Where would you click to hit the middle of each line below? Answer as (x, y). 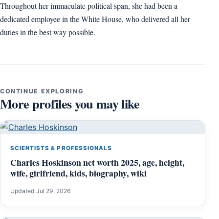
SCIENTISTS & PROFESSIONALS (61, 148)
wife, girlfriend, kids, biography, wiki (78, 173)
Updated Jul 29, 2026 (41, 191)
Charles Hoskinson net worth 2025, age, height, (97, 163)
